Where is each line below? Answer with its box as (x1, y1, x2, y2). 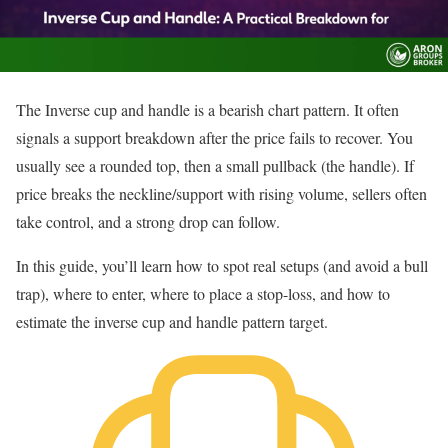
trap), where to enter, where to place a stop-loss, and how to (16, 283, 390, 304)
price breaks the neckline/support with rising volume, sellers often (16, 183, 427, 204)
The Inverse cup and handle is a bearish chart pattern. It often (16, 99, 399, 120)
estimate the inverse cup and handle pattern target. (16, 311, 328, 332)
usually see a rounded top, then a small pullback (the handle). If (16, 155, 414, 176)
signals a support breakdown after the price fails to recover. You (16, 127, 413, 148)
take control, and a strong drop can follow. (16, 211, 280, 232)
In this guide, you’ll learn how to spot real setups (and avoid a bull (16, 255, 428, 276)
